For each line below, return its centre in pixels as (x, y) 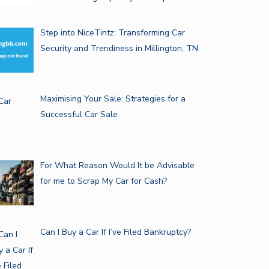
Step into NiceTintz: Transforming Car (112, 32)
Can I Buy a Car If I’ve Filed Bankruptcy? (115, 232)
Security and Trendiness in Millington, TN (119, 48)
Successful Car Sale (79, 115)
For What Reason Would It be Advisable (117, 165)
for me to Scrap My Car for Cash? (103, 181)
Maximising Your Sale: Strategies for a (113, 99)
